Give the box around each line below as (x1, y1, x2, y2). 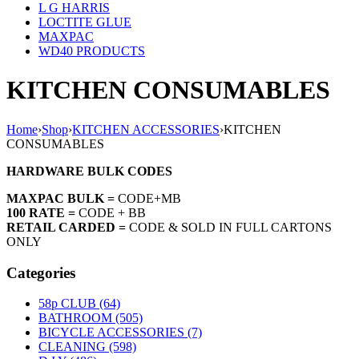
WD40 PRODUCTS (38, 44, 145, 58)
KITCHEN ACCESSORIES (72, 122, 220, 136)
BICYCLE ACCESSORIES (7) (38, 325, 202, 340)
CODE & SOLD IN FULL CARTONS (129, 220, 332, 234)
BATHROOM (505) (38, 311, 143, 325)
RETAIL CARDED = (6, 220, 129, 234)
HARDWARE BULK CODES (6, 163, 172, 178)
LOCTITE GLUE (38, 15, 131, 29)
